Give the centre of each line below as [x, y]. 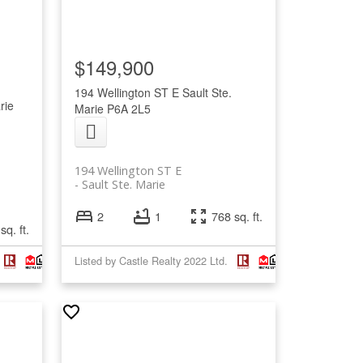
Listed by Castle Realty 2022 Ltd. [152, 261]
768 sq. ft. [237, 216]
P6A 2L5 [129, 108]
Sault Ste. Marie [124, 184]
